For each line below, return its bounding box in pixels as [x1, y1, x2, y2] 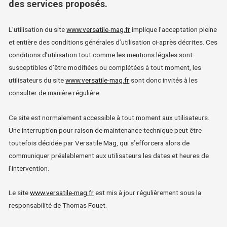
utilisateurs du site [9, 75, 66, 84]
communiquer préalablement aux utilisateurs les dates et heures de [9, 151, 209, 160]
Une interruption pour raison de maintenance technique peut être [9, 126, 202, 134]
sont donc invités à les [129, 75, 198, 84]
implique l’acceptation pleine [130, 25, 217, 33]
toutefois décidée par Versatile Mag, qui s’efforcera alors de [9, 138, 190, 147]
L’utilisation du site [9, 25, 67, 33]
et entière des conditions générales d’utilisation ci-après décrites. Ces [9, 37, 218, 46]
